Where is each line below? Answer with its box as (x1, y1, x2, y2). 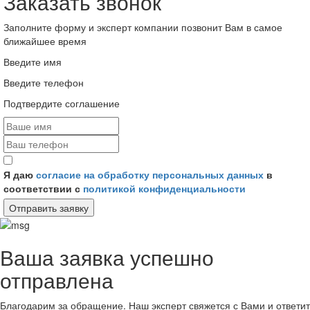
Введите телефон (3, 75, 84, 89)
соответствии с (3, 181, 83, 195)
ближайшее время (3, 33, 86, 48)
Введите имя (3, 54, 62, 69)
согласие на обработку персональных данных (36, 167, 264, 181)
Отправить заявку (9, 200, 89, 215)
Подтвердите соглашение (3, 95, 120, 110)
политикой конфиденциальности (83, 181, 246, 195)
